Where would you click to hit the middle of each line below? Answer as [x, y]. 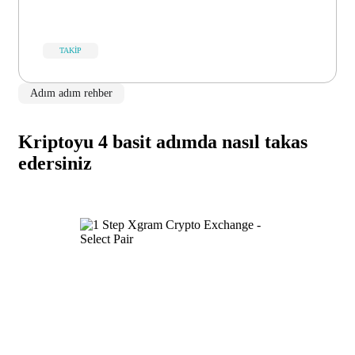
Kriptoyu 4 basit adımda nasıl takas [163, 142]
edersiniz [55, 164]
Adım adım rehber [71, 94]
